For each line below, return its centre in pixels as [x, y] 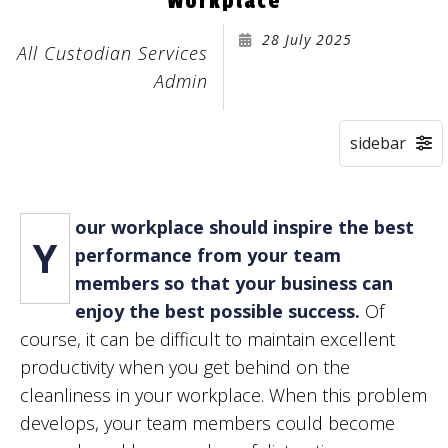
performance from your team [208, 255]
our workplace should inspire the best [244, 227]
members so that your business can [234, 283]
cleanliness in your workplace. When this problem [223, 395]
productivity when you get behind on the [185, 367]
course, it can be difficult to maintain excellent [207, 339]
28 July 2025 [307, 40]
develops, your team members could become [207, 423]
